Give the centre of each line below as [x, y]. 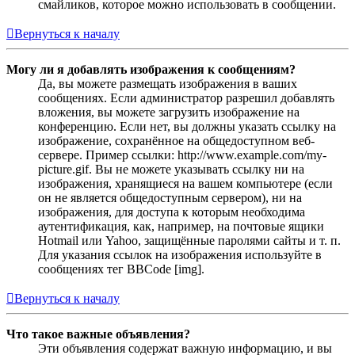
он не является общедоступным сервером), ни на [170, 197]
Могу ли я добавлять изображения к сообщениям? [151, 69]
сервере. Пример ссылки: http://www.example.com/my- [182, 155]
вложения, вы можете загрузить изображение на [169, 112]
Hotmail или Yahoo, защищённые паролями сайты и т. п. [189, 240]
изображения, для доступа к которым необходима [172, 212]
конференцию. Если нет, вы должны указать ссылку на [187, 126]
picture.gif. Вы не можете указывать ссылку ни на [171, 169]
